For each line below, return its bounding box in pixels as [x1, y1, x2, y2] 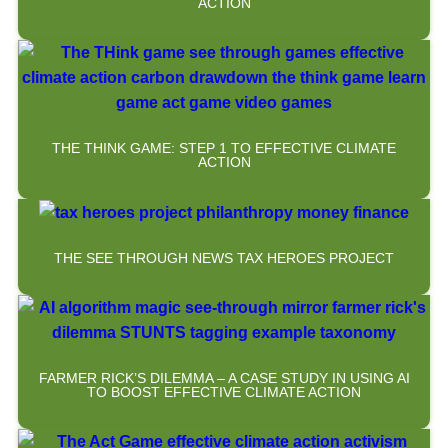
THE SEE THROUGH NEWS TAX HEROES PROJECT [54, 249, 394, 266]
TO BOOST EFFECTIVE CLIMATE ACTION [87, 383, 361, 400]
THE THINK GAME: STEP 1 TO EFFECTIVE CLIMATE [52, 139, 396, 156]
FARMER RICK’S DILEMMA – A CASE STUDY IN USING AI [38, 369, 410, 386]
